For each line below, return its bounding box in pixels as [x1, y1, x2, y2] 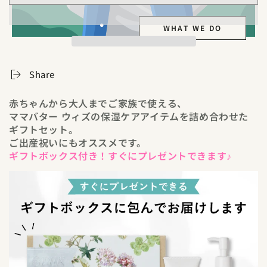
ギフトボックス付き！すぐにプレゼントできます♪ [9, 148, 232, 163]
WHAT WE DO [163, 23, 222, 33]
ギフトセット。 [9, 122, 79, 136]
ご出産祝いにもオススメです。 [9, 135, 147, 150]
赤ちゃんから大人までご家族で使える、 [9, 96, 187, 110]
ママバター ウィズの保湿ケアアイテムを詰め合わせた [9, 109, 249, 123]
